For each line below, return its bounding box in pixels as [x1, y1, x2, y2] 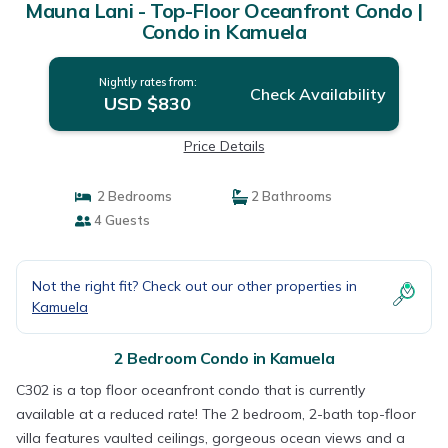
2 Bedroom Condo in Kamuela [113, 348, 335, 368]
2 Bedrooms [90, 188, 172, 204]
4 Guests [90, 212, 150, 228]
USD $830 [104, 92, 192, 115]
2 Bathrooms [248, 188, 332, 204]
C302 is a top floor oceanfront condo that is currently [16, 381, 365, 399]
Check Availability [249, 84, 386, 104]
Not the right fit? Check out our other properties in [32, 277, 357, 295]
